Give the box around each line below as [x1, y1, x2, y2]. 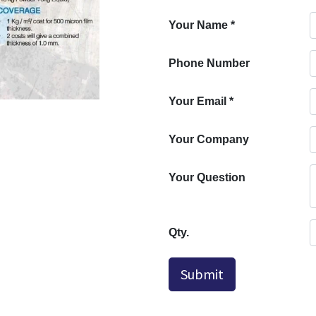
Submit [181, 265, 224, 283]
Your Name [169, 21, 228, 30]
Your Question [169, 174, 245, 182]
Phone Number [169, 59, 250, 68]
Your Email [169, 97, 226, 106]
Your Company [169, 135, 249, 144]
